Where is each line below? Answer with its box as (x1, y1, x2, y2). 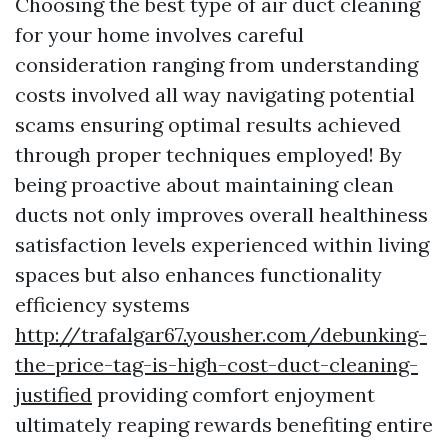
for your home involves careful (15, 22, 304, 47)
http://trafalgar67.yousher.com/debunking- (15, 322, 427, 347)
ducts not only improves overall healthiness (15, 202, 428, 227)
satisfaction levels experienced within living (15, 232, 429, 257)
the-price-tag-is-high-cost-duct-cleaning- (15, 352, 418, 377)
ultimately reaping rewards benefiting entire (15, 412, 433, 437)
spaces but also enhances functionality (15, 262, 382, 287)
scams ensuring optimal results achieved (15, 112, 401, 137)
